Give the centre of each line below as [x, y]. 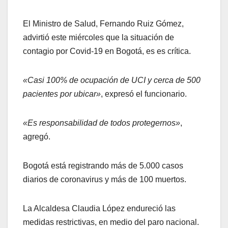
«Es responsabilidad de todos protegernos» [102, 123]
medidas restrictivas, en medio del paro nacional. [111, 222]
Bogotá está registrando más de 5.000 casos [103, 166]
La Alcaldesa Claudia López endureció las [99, 209]
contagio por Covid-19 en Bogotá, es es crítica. [107, 51]
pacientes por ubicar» [62, 94]
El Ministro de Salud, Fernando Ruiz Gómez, [103, 24]
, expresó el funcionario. [144, 94]
